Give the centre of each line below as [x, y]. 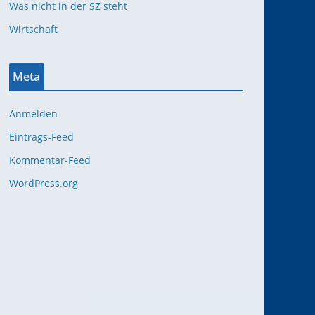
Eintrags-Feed [41, 137]
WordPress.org [44, 183]
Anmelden [33, 114]
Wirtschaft [33, 29]
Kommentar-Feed [50, 160]
